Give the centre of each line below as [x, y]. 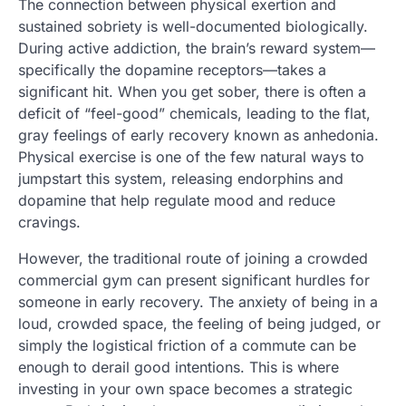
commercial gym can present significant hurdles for [194, 280]
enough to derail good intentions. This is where [179, 367]
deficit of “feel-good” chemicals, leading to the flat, [194, 114]
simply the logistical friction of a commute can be [187, 346]
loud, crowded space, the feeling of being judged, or [199, 324]
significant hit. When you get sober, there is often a [192, 92]
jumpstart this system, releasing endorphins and [181, 179]
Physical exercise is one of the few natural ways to [191, 157]
